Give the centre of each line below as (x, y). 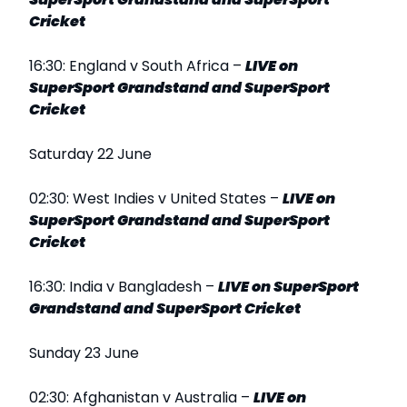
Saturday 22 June (90, 154)
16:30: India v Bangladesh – (124, 287)
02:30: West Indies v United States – (156, 199)
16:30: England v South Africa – (137, 66)
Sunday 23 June (84, 353)
